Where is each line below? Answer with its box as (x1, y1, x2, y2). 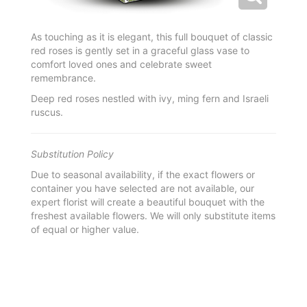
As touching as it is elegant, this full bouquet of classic (31, 31, 273, 42)
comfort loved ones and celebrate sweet (31, 58, 212, 70)
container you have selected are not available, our (31, 182, 254, 194)
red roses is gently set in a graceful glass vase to (31, 45, 249, 56)
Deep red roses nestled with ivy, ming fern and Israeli (31, 93, 269, 104)
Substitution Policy (31, 148, 114, 160)
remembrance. (31, 72, 96, 84)
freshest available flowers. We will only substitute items (31, 210, 275, 221)
